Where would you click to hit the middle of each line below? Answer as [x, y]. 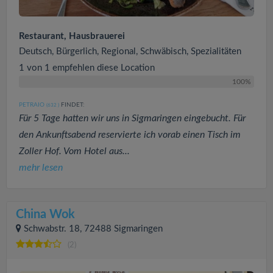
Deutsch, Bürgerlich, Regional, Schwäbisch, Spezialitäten [130, 52]
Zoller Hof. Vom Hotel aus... [74, 151]
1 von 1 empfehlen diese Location [87, 68]
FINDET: [72, 105]
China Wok [45, 215]
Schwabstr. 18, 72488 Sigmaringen [93, 229]
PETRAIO [32, 105]
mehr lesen [41, 168]
